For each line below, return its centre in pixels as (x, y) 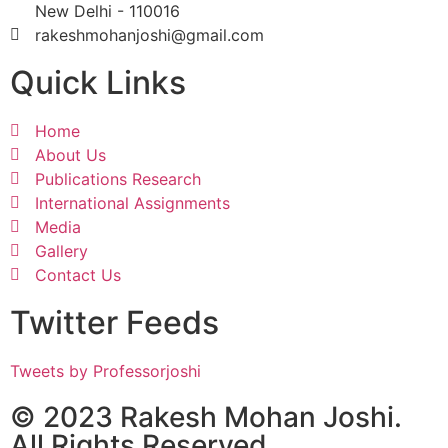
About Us (70, 155)
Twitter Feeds (114, 322)
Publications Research (118, 179)
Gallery (61, 251)
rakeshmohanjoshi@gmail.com (149, 35)
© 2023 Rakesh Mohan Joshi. (206, 417)
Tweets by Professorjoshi (105, 371)
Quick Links (98, 82)
